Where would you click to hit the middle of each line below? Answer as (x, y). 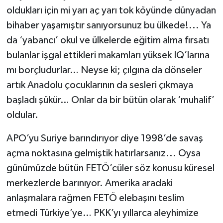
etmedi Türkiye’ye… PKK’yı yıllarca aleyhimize (102, 213)
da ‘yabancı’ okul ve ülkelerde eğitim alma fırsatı (108, 41)
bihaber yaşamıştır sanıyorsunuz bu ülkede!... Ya (109, 26)
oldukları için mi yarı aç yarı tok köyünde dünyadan (111, 11)
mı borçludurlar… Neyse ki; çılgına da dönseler (104, 70)
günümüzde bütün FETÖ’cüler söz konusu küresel (110, 168)
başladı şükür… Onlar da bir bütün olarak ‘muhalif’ (110, 100)
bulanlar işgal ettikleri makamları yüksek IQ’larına (108, 56)
